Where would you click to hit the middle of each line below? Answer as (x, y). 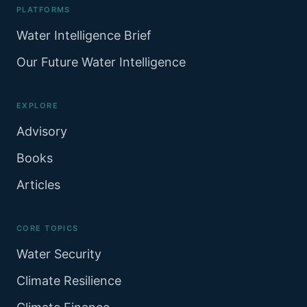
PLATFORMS (44, 9)
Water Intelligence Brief (84, 35)
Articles (38, 184)
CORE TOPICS (48, 228)
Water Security (59, 254)
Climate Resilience (69, 280)
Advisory (42, 131)
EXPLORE (38, 105)
